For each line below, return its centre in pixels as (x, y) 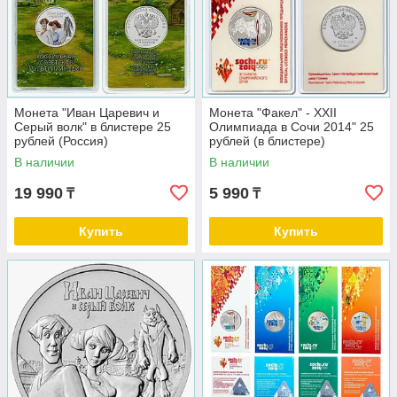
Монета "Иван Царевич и (87, 113)
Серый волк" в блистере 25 (93, 127)
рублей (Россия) (61, 141)
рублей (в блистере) (267, 141)
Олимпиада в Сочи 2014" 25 (292, 127)
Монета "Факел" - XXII (273, 113)
